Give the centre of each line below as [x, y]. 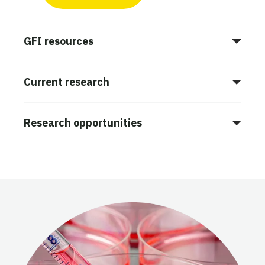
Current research [67, 82]
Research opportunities [83, 122]
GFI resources [59, 41]
